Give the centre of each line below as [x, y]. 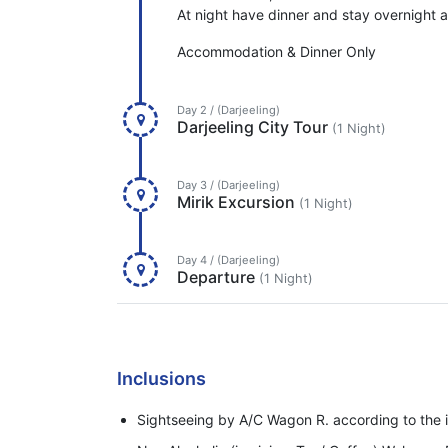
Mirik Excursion [238, 201]
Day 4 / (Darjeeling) [228, 259]
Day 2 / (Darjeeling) [228, 109]
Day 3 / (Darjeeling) [228, 184]
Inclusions [161, 378]
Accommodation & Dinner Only [276, 51]
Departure [218, 276]
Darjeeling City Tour [254, 126]
